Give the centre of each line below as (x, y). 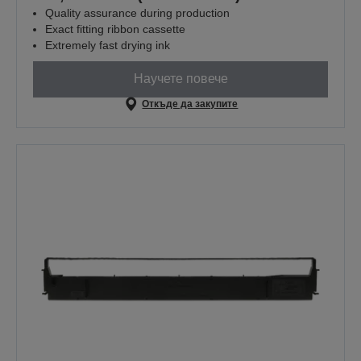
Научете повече (180, 79)
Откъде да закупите (190, 104)
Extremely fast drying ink (108, 45)
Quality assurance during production (137, 12)
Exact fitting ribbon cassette (115, 29)
